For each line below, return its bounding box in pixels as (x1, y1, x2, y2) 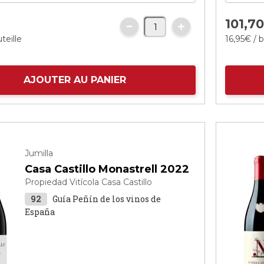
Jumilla (25, 148, 54, 159)
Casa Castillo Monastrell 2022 (25, 163, 190, 176)
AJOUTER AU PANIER (24, 74, 127, 85)
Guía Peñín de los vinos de (52, 193, 161, 204)
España (25, 206, 55, 217)
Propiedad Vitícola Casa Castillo (25, 177, 153, 187)
